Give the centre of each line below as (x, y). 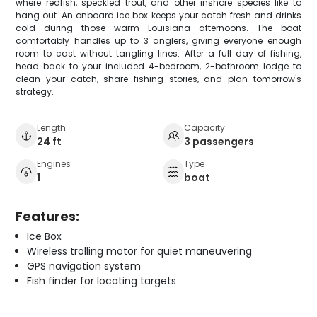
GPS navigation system (84, 266)
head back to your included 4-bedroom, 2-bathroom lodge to (158, 67)
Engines (54, 164)
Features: (48, 217)
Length (52, 128)
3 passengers (219, 142)
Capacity (204, 128)
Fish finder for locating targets (102, 281)
